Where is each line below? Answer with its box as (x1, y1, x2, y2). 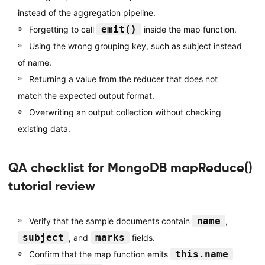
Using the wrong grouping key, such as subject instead (28, 41, 242, 51)
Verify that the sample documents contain (28, 215, 192, 226)
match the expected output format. (17, 91, 154, 101)
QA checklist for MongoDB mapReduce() (8, 159, 253, 175)
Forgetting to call (28, 24, 96, 35)
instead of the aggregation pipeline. (17, 8, 156, 18)
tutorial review (8, 177, 95, 193)
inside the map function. (141, 24, 237, 35)
